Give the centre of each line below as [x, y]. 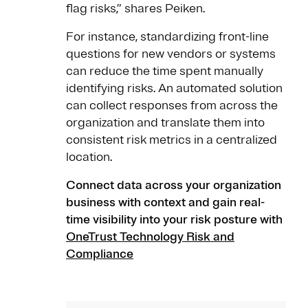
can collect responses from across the [172, 106]
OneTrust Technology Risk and [150, 237]
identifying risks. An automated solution [174, 88]
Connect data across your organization [174, 185]
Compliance [100, 254]
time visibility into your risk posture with [174, 220]
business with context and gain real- [165, 202]
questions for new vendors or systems [171, 54]
